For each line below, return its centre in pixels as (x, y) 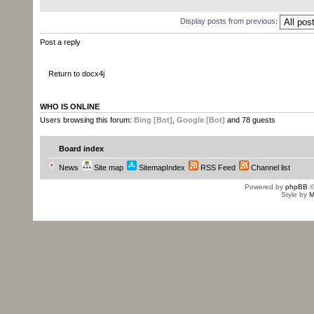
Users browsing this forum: (87, 120)
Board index (81, 149)
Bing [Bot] (153, 120)
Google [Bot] (200, 120)
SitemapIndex (161, 168)
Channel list (269, 168)
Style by (295, 195)
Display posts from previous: (230, 21)
